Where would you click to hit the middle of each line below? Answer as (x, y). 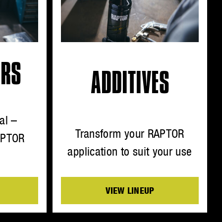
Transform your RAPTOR (130, 133)
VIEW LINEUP (130, 190)
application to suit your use (130, 151)
